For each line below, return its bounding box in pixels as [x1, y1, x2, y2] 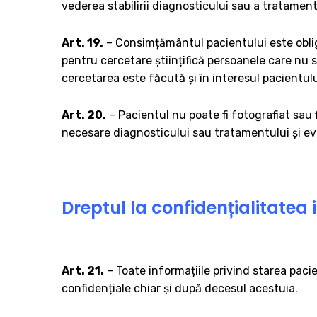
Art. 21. [62, 263, 104, 277]
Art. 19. [62, 36, 103, 50]
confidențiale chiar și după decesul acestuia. [62, 281, 298, 295]
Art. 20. [62, 108, 106, 122]
